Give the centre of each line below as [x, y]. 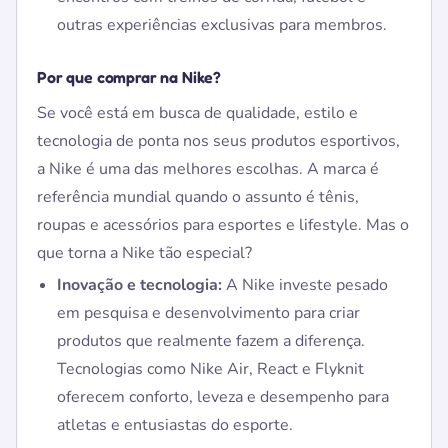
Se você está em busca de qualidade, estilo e [197, 113]
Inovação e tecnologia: [139, 285]
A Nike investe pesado [305, 285]
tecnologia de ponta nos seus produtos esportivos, [218, 141]
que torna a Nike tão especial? [144, 253]
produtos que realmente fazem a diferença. [211, 341]
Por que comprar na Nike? [129, 77]
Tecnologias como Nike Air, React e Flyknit [210, 369]
